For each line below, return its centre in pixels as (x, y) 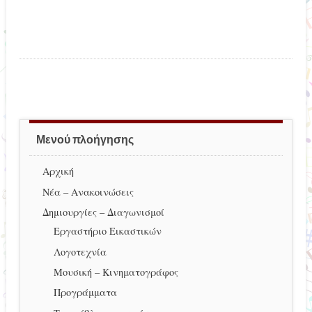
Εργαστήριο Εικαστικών (107, 231)
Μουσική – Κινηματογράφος (116, 272)
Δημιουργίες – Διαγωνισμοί (103, 212)
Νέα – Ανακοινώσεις (88, 192)
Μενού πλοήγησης (85, 139)
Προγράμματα (85, 292)
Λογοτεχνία (80, 251)
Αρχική (58, 171)
